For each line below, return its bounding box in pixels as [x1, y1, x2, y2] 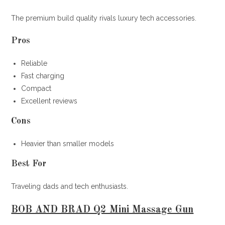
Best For [11, 159, 47, 168]
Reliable [21, 59, 48, 67]
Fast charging [21, 71, 65, 80]
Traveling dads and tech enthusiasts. [11, 182, 129, 190]
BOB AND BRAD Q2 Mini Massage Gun [11, 204, 194, 215]
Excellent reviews [21, 96, 78, 105]
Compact [21, 84, 52, 92]
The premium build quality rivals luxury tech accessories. [11, 14, 197, 22]
